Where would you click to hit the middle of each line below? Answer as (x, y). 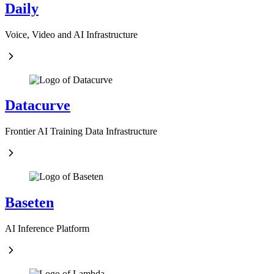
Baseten (29, 203)
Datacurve (38, 106)
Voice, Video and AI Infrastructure (71, 34)
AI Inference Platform (47, 229)
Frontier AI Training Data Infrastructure (81, 131)
